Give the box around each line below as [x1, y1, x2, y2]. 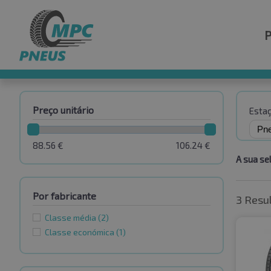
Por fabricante [33, 190, 96, 202]
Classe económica [45, 227, 116, 238]
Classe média [45, 212, 98, 223]
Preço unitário [33, 104, 94, 116]
